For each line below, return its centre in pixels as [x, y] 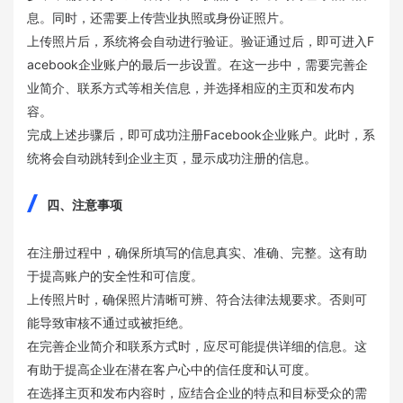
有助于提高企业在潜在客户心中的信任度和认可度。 [172, 369]
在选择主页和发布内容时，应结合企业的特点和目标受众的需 [197, 392]
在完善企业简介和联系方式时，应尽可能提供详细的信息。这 [197, 345]
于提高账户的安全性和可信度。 [115, 275]
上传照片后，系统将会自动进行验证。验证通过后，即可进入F [201, 40]
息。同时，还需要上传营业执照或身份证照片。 [159, 17]
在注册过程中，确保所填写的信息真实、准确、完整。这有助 [197, 252]
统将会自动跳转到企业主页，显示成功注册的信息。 [172, 157]
